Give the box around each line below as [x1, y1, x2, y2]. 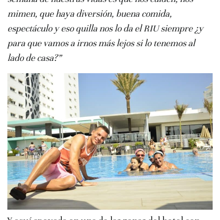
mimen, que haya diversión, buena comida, [7, 8, 172, 20]
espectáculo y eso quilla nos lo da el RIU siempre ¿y [7, 23, 203, 34]
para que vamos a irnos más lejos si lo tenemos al [7, 37, 195, 49]
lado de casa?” [7, 52, 61, 64]
